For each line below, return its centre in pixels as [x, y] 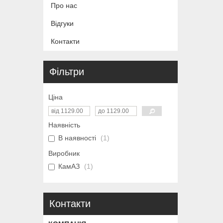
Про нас [64, 5]
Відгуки [62, 23]
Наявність [64, 125]
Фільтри [67, 71]
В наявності [77, 138]
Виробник [64, 153]
